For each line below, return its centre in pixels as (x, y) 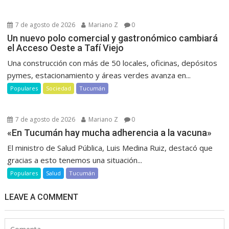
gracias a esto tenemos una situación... (75, 160)
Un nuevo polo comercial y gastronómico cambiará (113, 38)
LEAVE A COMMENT (42, 197)
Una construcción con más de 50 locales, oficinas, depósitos (112, 63)
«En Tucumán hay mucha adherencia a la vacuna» (110, 132)
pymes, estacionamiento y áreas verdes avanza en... (99, 75)
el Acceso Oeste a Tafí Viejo (66, 48)
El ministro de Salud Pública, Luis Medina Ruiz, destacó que (110, 147)
